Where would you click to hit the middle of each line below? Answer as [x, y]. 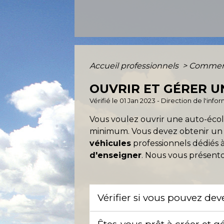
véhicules [110, 143]
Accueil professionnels [135, 65]
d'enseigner [116, 155]
